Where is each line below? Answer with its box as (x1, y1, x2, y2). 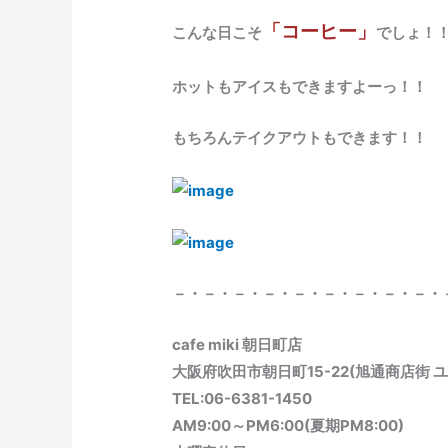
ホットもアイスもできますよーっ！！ (172, 77, 428, 97)
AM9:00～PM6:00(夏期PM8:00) (172, 415, 405, 435)
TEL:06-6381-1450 (172, 388, 313, 408)
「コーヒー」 (262, 20, 377, 44)
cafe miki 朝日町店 (172, 334, 303, 354)
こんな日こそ (172, 23, 263, 43)
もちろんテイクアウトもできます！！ (172, 128, 428, 148)
